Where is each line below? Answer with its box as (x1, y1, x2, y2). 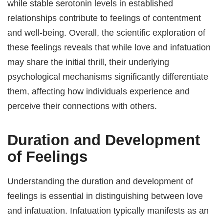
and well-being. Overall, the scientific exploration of (7, 27, 206, 38)
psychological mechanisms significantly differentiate (7, 71, 209, 82)
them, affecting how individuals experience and (7, 86, 190, 97)
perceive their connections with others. (7, 101, 157, 111)
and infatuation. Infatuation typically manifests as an (7, 205, 209, 216)
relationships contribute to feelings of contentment (7, 13, 201, 23)
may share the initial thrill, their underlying (7, 57, 170, 67)
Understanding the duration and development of (7, 176, 194, 187)
